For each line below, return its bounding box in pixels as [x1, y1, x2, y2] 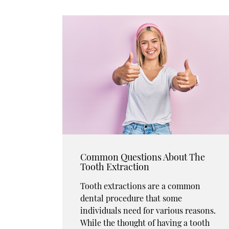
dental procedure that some [80, 193, 182, 204]
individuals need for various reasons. [80, 205, 216, 216]
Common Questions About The [80, 151, 205, 164]
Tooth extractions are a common [80, 180, 201, 192]
